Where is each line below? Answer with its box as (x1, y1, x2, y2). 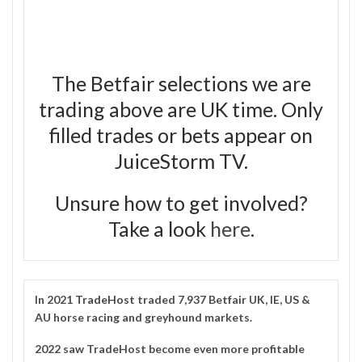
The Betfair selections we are (51, 70, 311, 95)
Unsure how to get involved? (54, 190, 308, 215)
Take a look (107, 216, 210, 241)
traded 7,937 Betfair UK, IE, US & (135, 292, 310, 306)
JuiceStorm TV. (114, 148, 248, 173)
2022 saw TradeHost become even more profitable (35, 341, 305, 356)
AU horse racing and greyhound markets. (35, 309, 252, 324)
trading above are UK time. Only (39, 96, 323, 121)
